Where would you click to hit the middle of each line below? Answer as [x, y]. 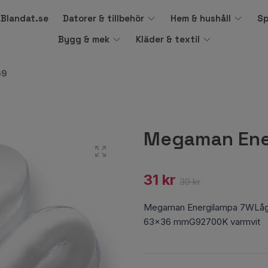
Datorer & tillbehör [103, 18]
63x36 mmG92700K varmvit [202, 222]
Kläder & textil [168, 39]
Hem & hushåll [200, 18]
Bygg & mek [84, 39]
